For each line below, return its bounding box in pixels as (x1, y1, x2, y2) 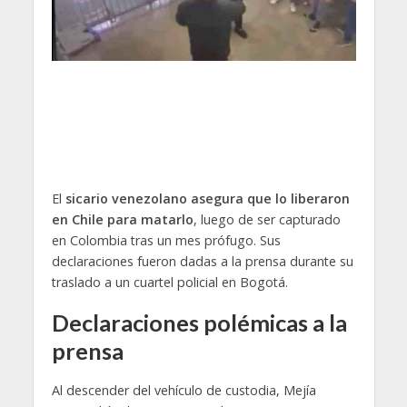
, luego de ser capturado (193, 211, 341, 229)
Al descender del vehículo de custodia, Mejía (51, 382, 316, 400)
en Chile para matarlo (51, 211, 194, 229)
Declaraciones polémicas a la (51, 309, 347, 337)
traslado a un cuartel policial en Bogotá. (51, 273, 288, 292)
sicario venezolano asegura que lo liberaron (65, 190, 350, 208)
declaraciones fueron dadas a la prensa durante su (51, 253, 353, 271)
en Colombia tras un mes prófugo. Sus (51, 232, 281, 250)
